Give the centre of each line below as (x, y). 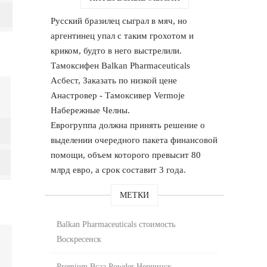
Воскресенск (79, 239)
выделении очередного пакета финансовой (134, 140)
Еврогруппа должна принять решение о (128, 125)
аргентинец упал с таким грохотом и (122, 35)
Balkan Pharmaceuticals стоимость (116, 224)
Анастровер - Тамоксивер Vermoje (118, 95)
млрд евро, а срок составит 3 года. (119, 170)
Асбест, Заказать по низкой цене (114, 80)
